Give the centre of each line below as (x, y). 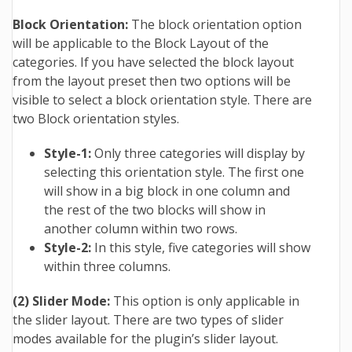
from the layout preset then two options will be (152, 81)
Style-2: (68, 248)
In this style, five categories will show (201, 248)
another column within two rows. (141, 229)
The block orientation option (216, 25)
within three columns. (107, 267)
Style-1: (69, 154)
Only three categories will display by (200, 154)
